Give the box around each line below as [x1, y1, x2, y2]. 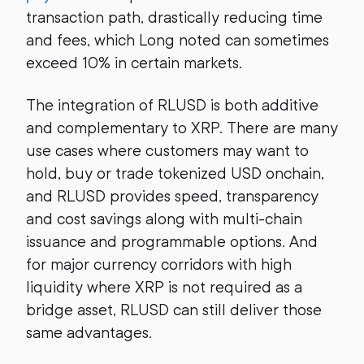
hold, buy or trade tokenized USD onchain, [26, 164, 324, 183]
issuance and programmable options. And [26, 232, 318, 251]
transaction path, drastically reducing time [26, 8, 323, 27]
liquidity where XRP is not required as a [26, 278, 302, 297]
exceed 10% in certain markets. [26, 54, 246, 72]
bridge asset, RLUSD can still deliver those [26, 301, 322, 319]
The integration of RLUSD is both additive [26, 96, 318, 115]
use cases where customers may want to [26, 141, 309, 160]
